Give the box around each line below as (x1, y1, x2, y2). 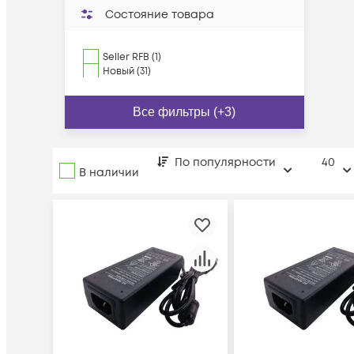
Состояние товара (105, 7, 214, 22)
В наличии (79, 164, 139, 180)
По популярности (175, 155, 276, 170)
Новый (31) (103, 65, 151, 78)
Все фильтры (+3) (133, 105, 236, 119)
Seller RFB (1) (103, 51, 161, 64)
